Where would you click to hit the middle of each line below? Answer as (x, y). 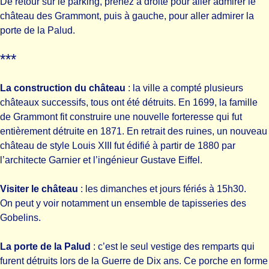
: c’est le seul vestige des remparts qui (173, 246)
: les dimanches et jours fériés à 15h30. (162, 189)
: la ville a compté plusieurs (184, 88)
